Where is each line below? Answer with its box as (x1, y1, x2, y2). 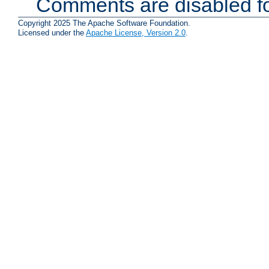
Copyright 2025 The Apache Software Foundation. (18, 19, 190, 28)
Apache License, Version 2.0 (86, 28, 186, 38)
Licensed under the (18, 28, 86, 38)
